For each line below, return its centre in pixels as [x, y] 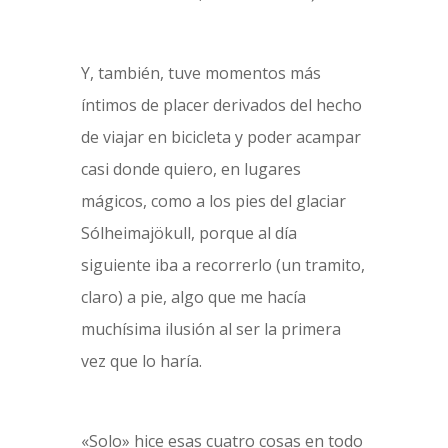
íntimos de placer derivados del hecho [221, 105]
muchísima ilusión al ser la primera [210, 329]
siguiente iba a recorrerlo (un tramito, [222, 265]
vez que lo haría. [141, 361]
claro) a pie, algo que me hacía [193, 297]
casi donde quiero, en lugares [190, 169]
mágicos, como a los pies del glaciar [213, 201]
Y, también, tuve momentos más [200, 73]
